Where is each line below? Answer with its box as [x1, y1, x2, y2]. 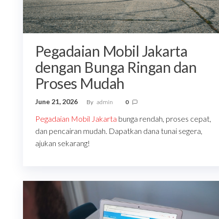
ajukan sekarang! [35, 138, 90, 148]
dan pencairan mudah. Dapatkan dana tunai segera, [35, 126, 202, 136]
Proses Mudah [35, 74, 125, 92]
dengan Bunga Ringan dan [35, 58, 197, 76]
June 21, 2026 [35, 97, 79, 106]
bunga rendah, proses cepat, [117, 114, 211, 124]
